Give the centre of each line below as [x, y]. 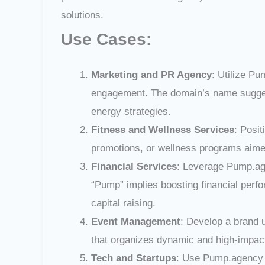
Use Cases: [106, 39]
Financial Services [134, 167]
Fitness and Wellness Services [163, 130]
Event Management [136, 222]
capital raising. [123, 203]
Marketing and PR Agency [151, 75]
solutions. [82, 15]
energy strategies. [131, 112]
